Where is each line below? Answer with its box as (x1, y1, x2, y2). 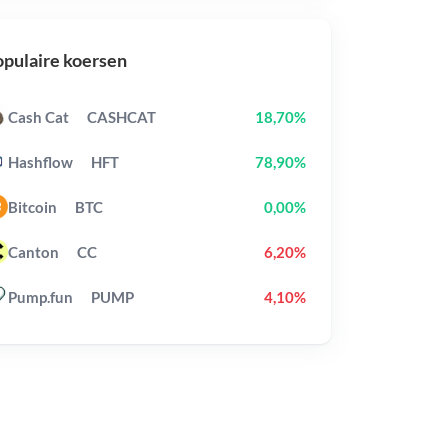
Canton (7, 242, 59, 261)
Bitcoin (7, 197, 57, 216)
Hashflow (7, 152, 73, 171)
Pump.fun (7, 287, 73, 306)
